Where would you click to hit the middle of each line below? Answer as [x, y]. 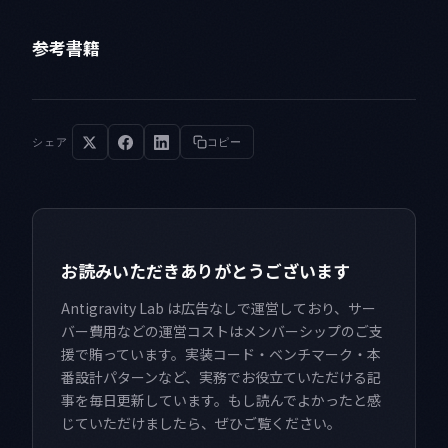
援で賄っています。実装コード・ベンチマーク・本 [221, 354]
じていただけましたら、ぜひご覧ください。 [201, 423]
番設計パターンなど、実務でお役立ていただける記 [221, 377]
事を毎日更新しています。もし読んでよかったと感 [221, 400]
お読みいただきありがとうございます [205, 271]
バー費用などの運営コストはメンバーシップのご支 [222, 331]
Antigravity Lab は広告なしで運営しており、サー [218, 308]
